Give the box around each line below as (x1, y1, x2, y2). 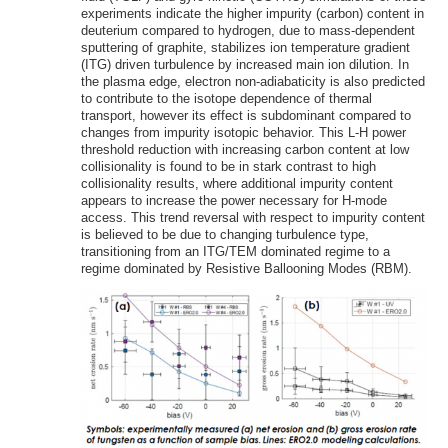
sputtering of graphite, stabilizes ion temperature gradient (80, 39, 410, 55)
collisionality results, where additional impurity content (80, 175, 393, 191)
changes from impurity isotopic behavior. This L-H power (80, 124, 406, 140)
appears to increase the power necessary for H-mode (80, 192, 387, 208)
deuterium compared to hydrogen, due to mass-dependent (80, 22, 415, 38)
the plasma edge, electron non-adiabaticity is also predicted (80, 73, 425, 89)
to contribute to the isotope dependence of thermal (80, 90, 372, 106)
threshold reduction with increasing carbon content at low (80, 141, 409, 157)
